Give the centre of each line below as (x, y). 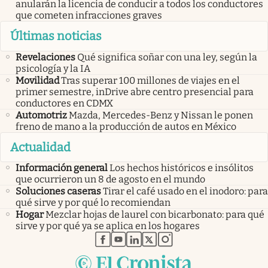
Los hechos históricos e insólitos (182, 168)
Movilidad (37, 80)
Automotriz (41, 115)
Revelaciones (45, 57)
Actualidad (40, 147)
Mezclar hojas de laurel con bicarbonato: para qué (155, 215)
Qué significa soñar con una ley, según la (167, 57)
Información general (62, 168)
